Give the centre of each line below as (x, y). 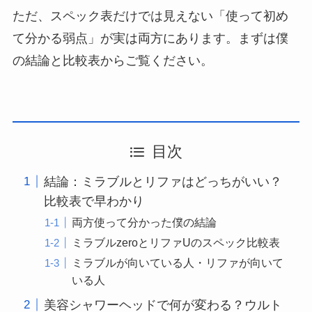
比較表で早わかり (94, 201)
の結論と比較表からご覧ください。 (112, 60)
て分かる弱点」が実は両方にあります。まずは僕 (150, 38)
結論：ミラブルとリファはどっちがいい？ (163, 181)
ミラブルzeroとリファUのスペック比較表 (176, 242)
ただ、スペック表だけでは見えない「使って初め (150, 16)
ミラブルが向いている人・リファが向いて (178, 262)
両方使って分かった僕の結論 (144, 222)
